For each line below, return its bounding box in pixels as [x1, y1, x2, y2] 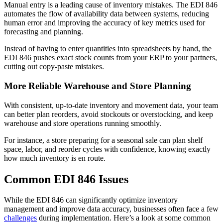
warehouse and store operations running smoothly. [4, 118, 161, 127]
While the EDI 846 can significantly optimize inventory [4, 196, 178, 205]
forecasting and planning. [4, 27, 83, 36]
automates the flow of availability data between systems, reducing [4, 9, 209, 18]
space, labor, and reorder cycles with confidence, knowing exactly [4, 144, 211, 153]
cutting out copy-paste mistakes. [4, 62, 104, 71]
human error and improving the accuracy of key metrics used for [4, 18, 205, 27]
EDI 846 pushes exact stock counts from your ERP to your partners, [4, 53, 217, 62]
